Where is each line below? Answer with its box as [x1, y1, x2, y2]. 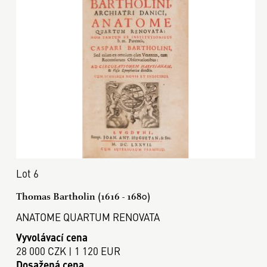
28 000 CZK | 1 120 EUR [15, 243, 120, 258]
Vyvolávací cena [15, 229, 88, 244]
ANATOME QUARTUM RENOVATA [15, 209, 160, 224]
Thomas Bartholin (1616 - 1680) [15, 190, 150, 203]
